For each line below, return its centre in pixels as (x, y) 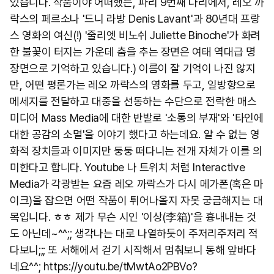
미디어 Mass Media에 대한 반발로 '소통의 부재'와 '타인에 (137, 118)
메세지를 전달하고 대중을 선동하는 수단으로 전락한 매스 (133, 101)
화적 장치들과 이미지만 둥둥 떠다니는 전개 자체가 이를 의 (136, 151)
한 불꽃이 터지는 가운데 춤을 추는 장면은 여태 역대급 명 (133, 52)
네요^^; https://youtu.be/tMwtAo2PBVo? (104, 266)
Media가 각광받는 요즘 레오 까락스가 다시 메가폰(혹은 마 (137, 184)
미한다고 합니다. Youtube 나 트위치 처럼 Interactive (128, 167)
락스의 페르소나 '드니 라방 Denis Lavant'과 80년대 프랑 (135, 19)
